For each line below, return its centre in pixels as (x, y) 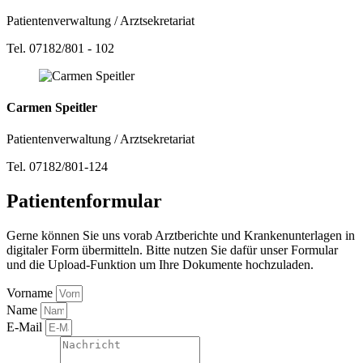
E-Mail (26, 327)
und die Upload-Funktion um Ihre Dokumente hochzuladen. (160, 264)
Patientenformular (84, 201)
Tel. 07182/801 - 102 (60, 48)
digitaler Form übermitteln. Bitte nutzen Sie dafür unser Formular (172, 250)
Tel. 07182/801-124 (57, 167)
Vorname (31, 293)
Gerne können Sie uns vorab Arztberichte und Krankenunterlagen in (181, 235)
